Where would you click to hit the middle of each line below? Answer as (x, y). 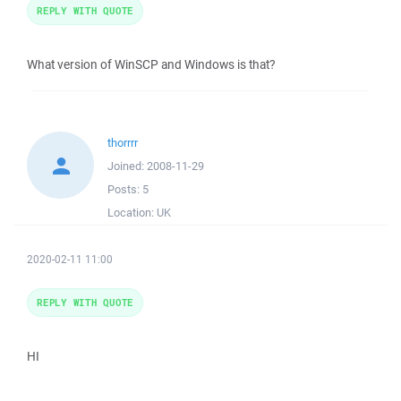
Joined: (127, 166)
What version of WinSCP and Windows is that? (151, 65)
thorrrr (123, 143)
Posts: (125, 190)
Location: (132, 213)
